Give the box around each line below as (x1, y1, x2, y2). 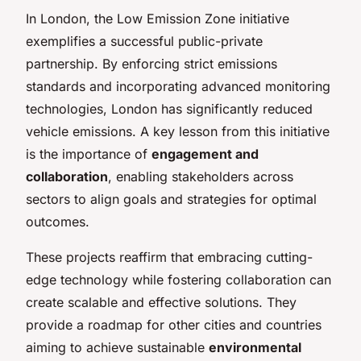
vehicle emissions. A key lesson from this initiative (26, 122, 330, 139)
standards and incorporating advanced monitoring (26, 77, 330, 94)
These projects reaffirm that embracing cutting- (26, 248, 313, 265)
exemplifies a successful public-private (26, 32, 263, 49)
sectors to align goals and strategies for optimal (26, 190, 317, 207)
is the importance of (26, 145, 151, 162)
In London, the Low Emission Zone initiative (26, 10, 289, 27)
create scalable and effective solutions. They (26, 293, 297, 310)
